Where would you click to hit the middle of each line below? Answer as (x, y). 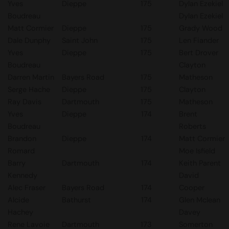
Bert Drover (199, 53)
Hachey (20, 212)
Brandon (22, 139)
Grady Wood (201, 28)
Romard (21, 151)
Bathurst (76, 200)
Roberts (192, 126)
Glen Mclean (200, 200)
